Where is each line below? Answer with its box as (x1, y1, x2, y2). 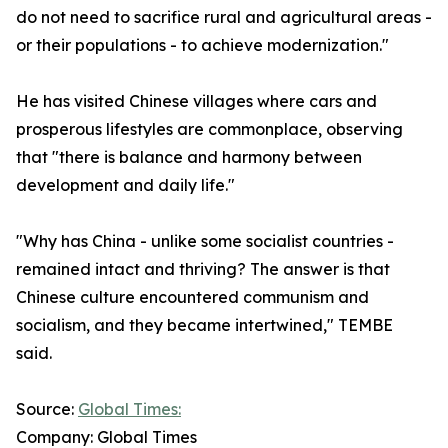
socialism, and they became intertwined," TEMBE (16, 315, 393, 335)
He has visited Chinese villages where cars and (16, 91, 377, 111)
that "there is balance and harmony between (16, 147, 362, 167)
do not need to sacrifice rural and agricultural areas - (16, 7, 432, 27)
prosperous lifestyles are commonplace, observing (16, 119, 403, 139)
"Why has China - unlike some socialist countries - (16, 231, 394, 251)
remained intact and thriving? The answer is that (16, 259, 390, 279)
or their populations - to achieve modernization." (16, 35, 389, 55)
